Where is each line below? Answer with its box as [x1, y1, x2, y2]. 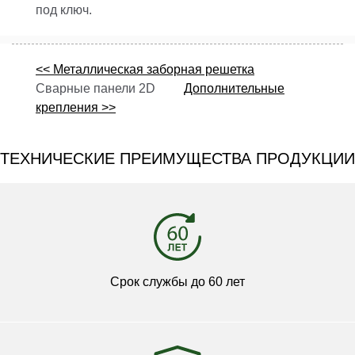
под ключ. [36, 2, 92, 17]
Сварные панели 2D [36, 81, 184, 95]
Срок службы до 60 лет [110, 275, 245, 289]
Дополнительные [184, 81, 284, 95]
